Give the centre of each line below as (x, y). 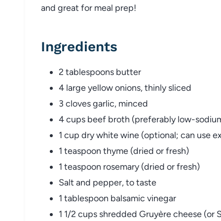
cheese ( (190, 214)
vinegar (162, 198)
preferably (156, 119)
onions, (130, 88)
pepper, (109, 182)
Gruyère (156, 214)
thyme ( (118, 151)
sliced (180, 88)
